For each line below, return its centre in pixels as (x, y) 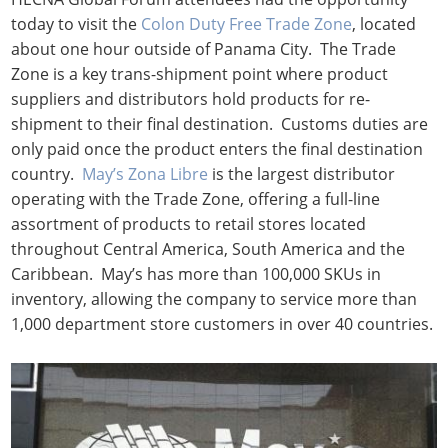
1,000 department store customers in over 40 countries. (222, 324)
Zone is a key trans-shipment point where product (200, 74)
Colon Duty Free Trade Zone (247, 24)
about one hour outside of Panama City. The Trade (204, 49)
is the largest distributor (302, 174)
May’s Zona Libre (145, 174)
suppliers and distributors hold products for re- (191, 99)
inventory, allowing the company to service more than (214, 299)
